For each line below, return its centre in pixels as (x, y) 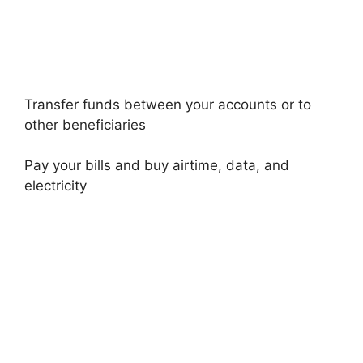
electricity (56, 186)
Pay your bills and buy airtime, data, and (157, 165)
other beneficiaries (85, 124)
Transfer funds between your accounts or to (168, 104)
